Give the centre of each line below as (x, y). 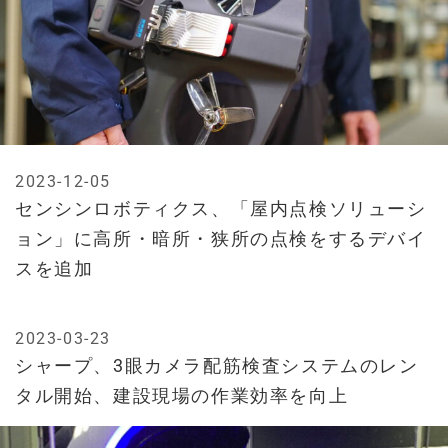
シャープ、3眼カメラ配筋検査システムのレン (217, 366)
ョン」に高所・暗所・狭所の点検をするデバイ (221, 239)
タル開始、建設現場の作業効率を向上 (182, 396)
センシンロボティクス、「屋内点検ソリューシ (221, 209)
